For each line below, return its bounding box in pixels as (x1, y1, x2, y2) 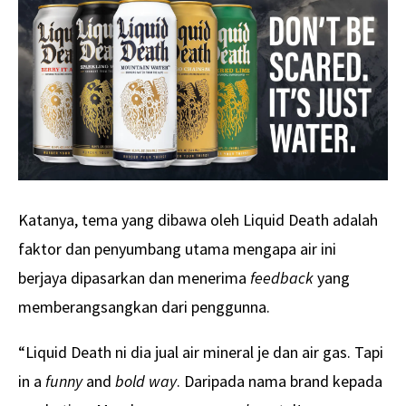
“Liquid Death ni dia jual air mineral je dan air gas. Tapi (18, 341, 383, 362)
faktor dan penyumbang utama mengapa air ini (18, 237, 336, 259)
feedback (250, 266, 314, 288)
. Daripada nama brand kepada (177, 370, 382, 391)
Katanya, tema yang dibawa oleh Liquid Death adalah (18, 208, 378, 230)
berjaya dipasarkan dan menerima (18, 266, 250, 288)
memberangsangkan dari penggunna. (18, 295, 270, 317)
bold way (115, 370, 177, 391)
